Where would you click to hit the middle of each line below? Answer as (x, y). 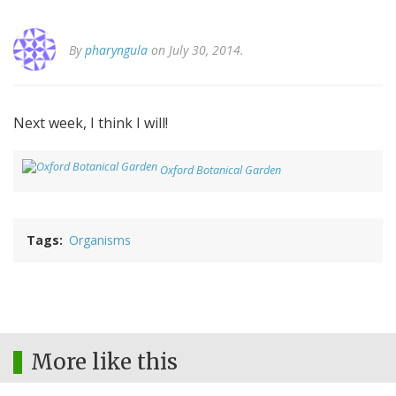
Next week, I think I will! (91, 123)
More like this (104, 362)
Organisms (100, 240)
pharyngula (116, 50)
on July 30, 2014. (196, 50)
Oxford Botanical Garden (221, 171)
